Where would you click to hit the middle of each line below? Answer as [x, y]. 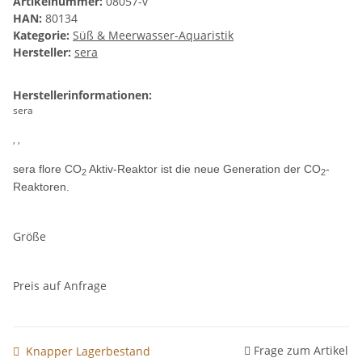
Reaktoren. [41, 187]
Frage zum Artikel [301, 350]
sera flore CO [47, 169]
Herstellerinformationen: [82, 95]
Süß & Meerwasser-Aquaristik [153, 36]
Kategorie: [43, 36]
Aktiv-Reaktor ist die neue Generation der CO [204, 169]
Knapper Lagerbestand [88, 351]
